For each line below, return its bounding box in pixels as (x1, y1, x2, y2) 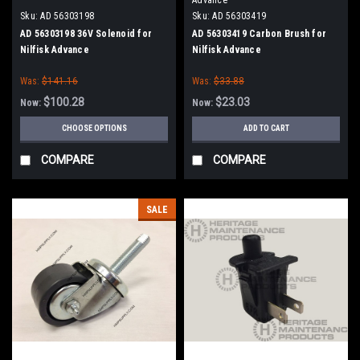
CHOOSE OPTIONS (61, 123, 127, 133)
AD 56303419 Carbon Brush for (192, 27, 326, 39)
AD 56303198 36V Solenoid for (20, 27, 152, 39)
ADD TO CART (243, 123, 289, 133)
